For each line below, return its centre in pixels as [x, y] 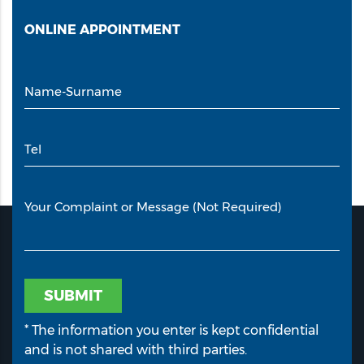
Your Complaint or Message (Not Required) [153, 206]
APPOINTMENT [130, 29]
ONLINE [50, 29]
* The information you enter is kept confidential [172, 331]
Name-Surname [73, 91]
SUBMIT [73, 296]
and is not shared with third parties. [136, 350]
